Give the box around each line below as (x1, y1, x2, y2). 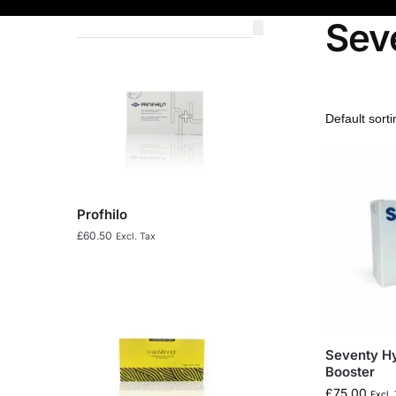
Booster (324, 363, 375, 381)
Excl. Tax (116, 231, 156, 243)
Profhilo (77, 206, 127, 224)
